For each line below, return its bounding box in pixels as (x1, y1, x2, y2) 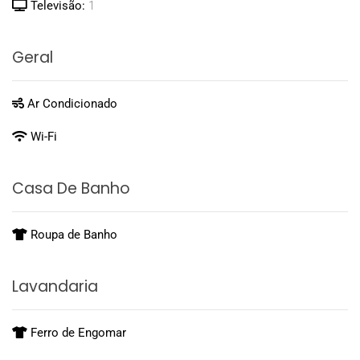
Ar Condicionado (24, 96, 117, 111)
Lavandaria (12, 276, 98, 297)
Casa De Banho (12, 178, 130, 199)
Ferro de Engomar (27, 325, 126, 340)
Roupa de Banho (27, 227, 117, 242)
